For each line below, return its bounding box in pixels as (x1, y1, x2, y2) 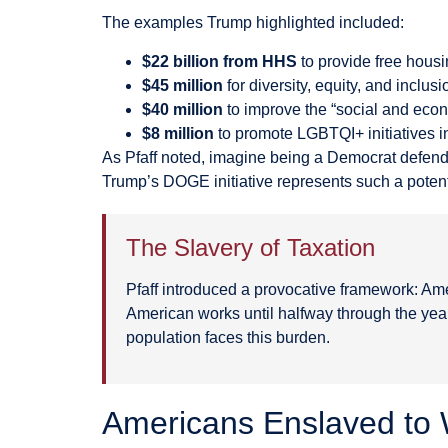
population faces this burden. (126, 328, 330, 346)
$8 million (142, 124, 214, 142)
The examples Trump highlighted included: (102, 14, 404, 32)
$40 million (142, 100, 223, 118)
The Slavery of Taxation (126, 233, 375, 261)
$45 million (142, 76, 223, 94)
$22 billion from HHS (142, 52, 297, 70)
